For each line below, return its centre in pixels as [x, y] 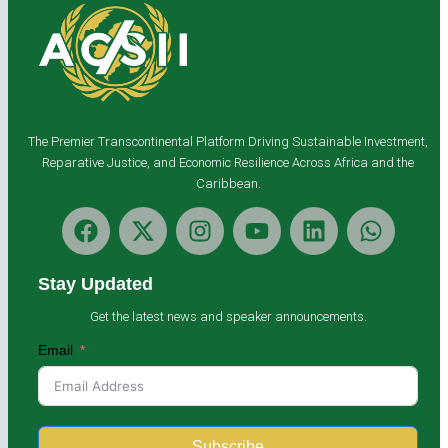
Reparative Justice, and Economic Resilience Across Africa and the [228, 162]
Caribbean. [228, 183]
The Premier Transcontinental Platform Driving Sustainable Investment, [228, 141]
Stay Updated [95, 283]
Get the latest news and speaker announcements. [228, 316]
